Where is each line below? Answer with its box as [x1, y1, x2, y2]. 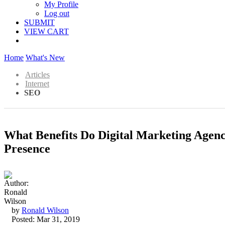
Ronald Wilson [22, 205, 69, 214]
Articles [25, 70, 50, 79]
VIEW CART [24, 27, 69, 36]
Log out [44, 9, 69, 18]
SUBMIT [24, 18, 55, 27]
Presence [4, 142, 50, 155]
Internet [25, 79, 49, 88]
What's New [26, 53, 65, 62]
